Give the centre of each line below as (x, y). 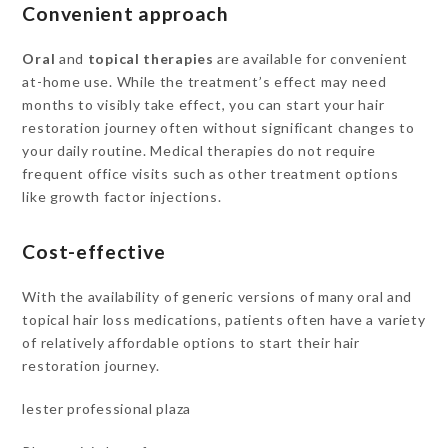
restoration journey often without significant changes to (218, 127)
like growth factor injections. (122, 196)
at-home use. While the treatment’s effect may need (204, 81)
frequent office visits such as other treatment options (210, 173)
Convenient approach (125, 13)
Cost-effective (94, 251)
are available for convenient (310, 58)
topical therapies (150, 58)
